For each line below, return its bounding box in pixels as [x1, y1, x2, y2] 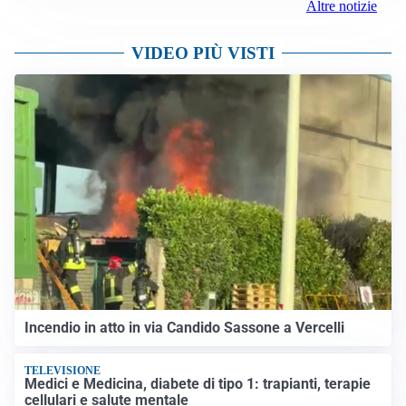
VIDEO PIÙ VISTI [131, 43, 275, 63]
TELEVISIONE [24, 363, 101, 377]
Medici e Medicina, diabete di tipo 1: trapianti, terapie [24, 374, 372, 392]
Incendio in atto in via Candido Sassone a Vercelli [24, 319, 345, 337]
